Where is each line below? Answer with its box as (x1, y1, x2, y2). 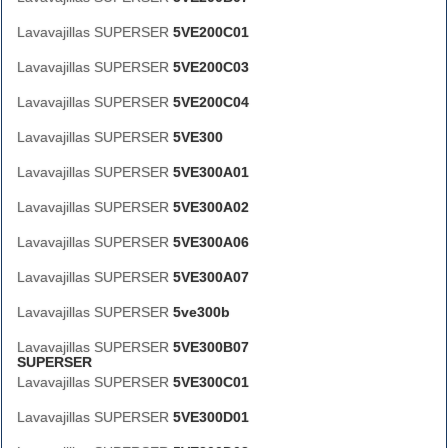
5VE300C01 (173, 374, 249, 390)
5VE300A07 (173, 269, 249, 285)
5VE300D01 (173, 409, 249, 425)
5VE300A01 (173, 164, 249, 180)
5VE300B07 (173, 339, 249, 355)
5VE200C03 (173, 59, 249, 75)
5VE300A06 (173, 234, 249, 250)
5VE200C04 (173, 94, 249, 110)
